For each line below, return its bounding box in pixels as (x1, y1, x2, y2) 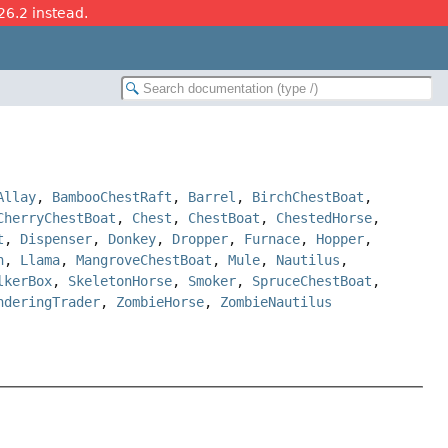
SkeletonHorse (68, 273, 173, 290)
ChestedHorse (276, 210, 373, 227)
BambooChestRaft (52, 189, 173, 206)
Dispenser (20, 231, 93, 248)
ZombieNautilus (220, 294, 333, 311)
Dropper (172, 231, 229, 248)
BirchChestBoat (252, 189, 365, 206)
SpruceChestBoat (252, 273, 373, 290)
